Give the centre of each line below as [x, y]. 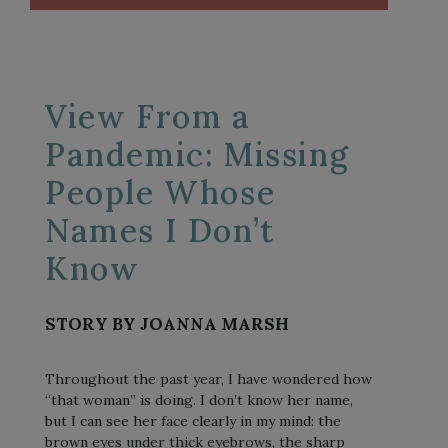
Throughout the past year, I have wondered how [208, 378]
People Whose [160, 192]
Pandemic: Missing [197, 154]
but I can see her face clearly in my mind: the [193, 420]
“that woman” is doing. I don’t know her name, [199, 399]
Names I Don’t [160, 230]
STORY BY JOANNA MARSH [167, 323]
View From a [148, 116]
